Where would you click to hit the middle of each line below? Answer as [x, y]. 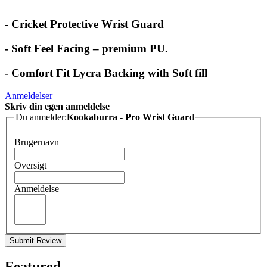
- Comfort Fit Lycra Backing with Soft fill [106, 73]
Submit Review [35, 241]
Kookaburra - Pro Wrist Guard [181, 117]
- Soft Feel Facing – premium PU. [86, 49]
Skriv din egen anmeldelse [57, 107]
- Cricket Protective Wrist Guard [84, 24]
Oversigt [30, 166]
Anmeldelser [29, 96]
